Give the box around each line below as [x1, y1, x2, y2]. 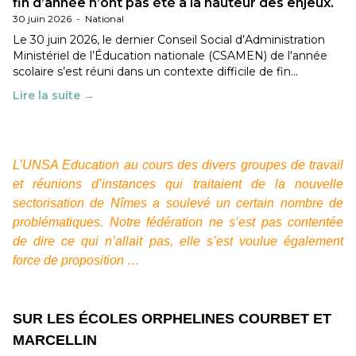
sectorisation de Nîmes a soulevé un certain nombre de [13, 196, 343, 210]
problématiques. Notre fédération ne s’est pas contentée [13, 215, 343, 229]
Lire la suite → [13, 88, 95, 103]
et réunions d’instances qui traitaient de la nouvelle [13, 177, 343, 191]
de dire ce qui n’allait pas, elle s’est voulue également [13, 234, 343, 248]
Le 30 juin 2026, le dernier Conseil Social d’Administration [13, 33, 325, 47]
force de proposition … [13, 253, 140, 267]
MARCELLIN [13, 332, 101, 348]
